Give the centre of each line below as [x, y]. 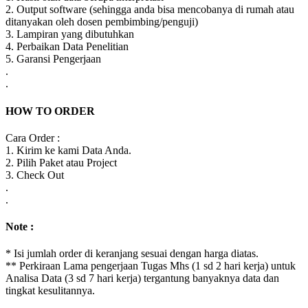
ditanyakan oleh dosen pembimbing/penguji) [102, 22]
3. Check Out [35, 175]
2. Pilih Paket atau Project [61, 162]
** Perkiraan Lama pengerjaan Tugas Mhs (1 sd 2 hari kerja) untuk [151, 266]
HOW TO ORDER [50, 111]
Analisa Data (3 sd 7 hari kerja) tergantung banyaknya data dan [142, 278]
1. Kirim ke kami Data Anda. [68, 150]
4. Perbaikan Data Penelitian [67, 47]
